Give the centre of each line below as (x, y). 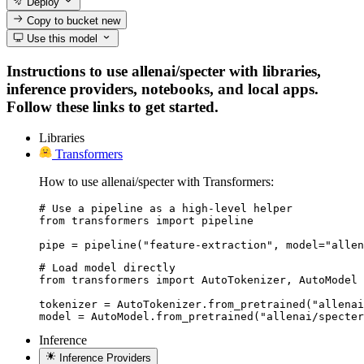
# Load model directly (107, 268)
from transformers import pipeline (146, 221)
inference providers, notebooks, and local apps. (162, 89)
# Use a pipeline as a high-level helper (166, 209)
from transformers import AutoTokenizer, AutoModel (198, 280)
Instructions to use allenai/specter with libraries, (164, 71)
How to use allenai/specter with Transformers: (156, 182)
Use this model (61, 38)
